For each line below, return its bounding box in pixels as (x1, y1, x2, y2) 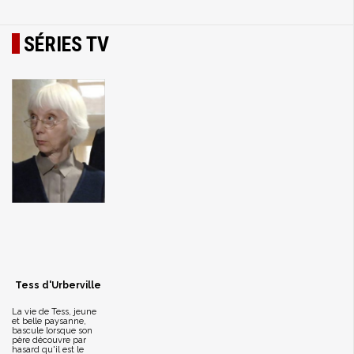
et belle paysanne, (12, 316, 86, 326)
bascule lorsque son (12, 326, 92, 336)
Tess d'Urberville (15, 280, 102, 291)
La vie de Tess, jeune (12, 307, 96, 317)
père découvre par (12, 335, 86, 345)
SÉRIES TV (24, 32, 109, 56)
